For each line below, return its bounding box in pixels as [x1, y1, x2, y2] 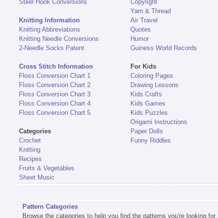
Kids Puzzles [130, 109, 168, 116]
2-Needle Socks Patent [18, 44, 84, 52]
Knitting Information [18, 16, 80, 24]
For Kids [130, 62, 156, 70]
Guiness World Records [130, 44, 197, 52]
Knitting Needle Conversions [18, 35, 99, 42]
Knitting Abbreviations [18, 25, 80, 33]
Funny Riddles [130, 136, 171, 144]
